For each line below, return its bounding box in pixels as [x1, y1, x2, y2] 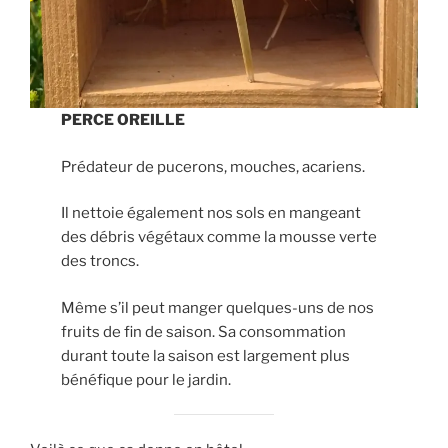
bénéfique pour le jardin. [61, 370, 232, 389]
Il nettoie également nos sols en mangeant [61, 204, 362, 223]
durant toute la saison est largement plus [61, 346, 351, 365]
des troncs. [61, 252, 140, 271]
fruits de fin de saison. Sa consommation [61, 322, 347, 341]
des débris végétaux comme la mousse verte [61, 228, 378, 247]
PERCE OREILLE [61, 111, 186, 130]
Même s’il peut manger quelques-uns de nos [61, 298, 375, 317]
